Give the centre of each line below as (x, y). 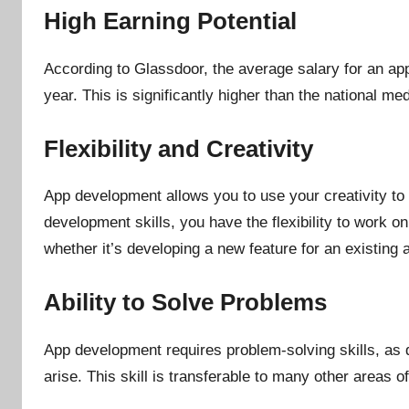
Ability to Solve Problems (185, 303)
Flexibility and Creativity (178, 148)
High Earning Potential (170, 21)
